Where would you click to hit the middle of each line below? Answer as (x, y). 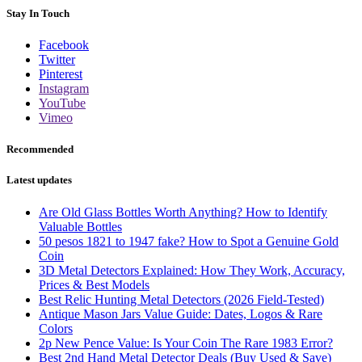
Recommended (40, 149)
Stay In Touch (38, 13)
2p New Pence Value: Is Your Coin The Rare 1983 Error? (186, 343)
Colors (56, 328)
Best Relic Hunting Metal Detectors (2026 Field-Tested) (181, 299)
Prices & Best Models (94, 284)
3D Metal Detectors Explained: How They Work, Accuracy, (192, 270)
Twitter (57, 60)
